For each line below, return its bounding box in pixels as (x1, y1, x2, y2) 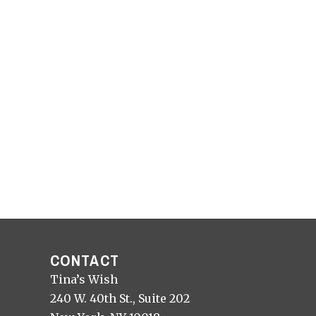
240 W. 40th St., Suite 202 (50, 291, 190, 306)
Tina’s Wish (50, 272, 118, 287)
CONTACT (50, 250, 119, 272)
